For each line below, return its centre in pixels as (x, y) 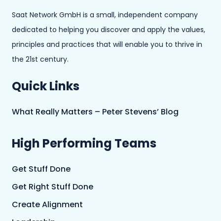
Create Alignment (47, 204)
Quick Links (46, 86)
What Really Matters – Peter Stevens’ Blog (95, 112)
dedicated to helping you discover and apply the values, (109, 30)
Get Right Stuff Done (53, 187)
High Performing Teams (84, 143)
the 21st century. (40, 59)
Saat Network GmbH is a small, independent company (105, 15)
